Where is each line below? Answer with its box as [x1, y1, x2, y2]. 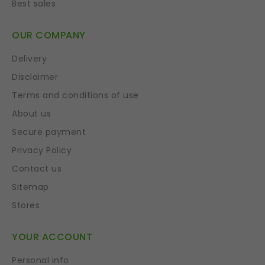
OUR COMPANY [12, 28, 86, 43]
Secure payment [12, 126, 86, 138]
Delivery [12, 53, 47, 65]
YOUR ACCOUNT [12, 230, 92, 244]
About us [12, 108, 51, 120]
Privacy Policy [12, 144, 72, 157]
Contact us [12, 163, 62, 175]
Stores [12, 199, 40, 212]
